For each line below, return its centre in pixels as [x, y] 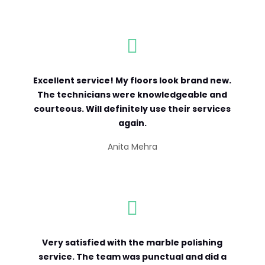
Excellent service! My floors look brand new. [132, 80]
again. [132, 123]
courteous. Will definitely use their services [132, 109]
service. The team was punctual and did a [132, 256]
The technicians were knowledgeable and [132, 94]
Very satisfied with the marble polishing [132, 242]
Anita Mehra [132, 146]
